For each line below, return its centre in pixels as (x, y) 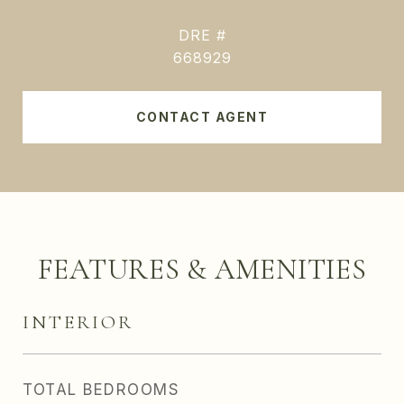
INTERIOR (78, 322)
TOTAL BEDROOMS (101, 390)
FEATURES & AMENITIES (202, 269)
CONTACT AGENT (202, 117)
